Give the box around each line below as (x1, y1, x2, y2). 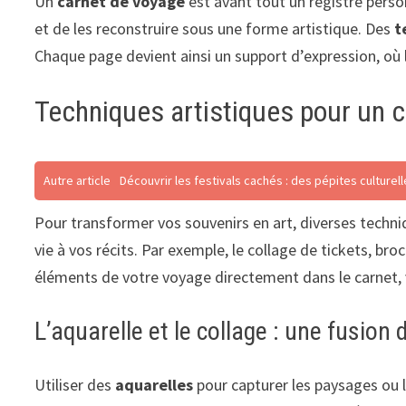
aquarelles (115, 374, 194, 396)
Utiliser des (34, 374, 116, 396)
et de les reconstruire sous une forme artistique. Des (34, 17, 395, 39)
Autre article (43, 172, 111, 189)
